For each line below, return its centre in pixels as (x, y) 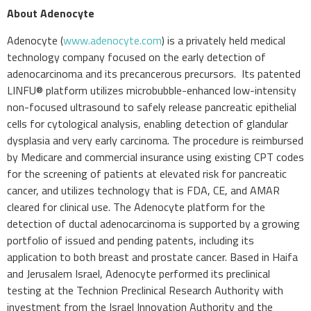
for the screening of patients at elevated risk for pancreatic (147, 173)
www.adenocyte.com (112, 40)
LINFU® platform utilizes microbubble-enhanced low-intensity (152, 90)
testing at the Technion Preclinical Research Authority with (145, 290)
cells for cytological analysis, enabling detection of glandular (148, 123)
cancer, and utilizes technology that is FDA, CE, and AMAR (143, 190)
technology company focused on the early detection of (136, 57)
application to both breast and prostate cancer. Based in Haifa (152, 257)
